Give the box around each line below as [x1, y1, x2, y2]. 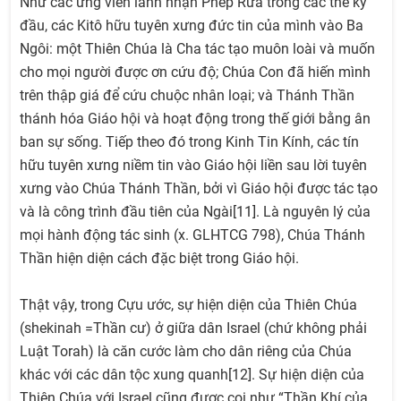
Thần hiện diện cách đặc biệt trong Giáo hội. [20, 249, 299, 267]
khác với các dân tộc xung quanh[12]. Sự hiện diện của [20, 365, 364, 383]
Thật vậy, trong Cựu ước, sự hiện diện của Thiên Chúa [20, 295, 357, 313]
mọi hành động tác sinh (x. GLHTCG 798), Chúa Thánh [20, 226, 365, 243]
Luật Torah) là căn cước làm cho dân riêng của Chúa [20, 342, 352, 360]
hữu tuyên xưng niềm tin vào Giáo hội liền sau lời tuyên [20, 156, 367, 174]
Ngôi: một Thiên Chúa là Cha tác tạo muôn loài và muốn [20, 39, 375, 57]
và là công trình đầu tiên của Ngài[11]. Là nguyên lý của [20, 202, 371, 220]
